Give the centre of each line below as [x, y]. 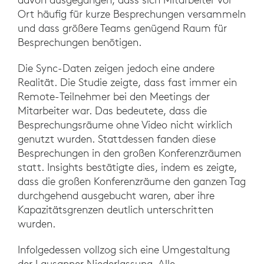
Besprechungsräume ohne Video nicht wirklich [125, 124]
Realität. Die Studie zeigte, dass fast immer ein [127, 82]
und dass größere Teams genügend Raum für [122, 28]
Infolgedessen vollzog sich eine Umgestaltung [124, 249]
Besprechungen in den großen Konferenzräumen [129, 153]
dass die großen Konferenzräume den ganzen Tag [132, 181]
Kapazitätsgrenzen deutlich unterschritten [115, 209]
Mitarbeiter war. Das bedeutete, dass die [112, 110]
